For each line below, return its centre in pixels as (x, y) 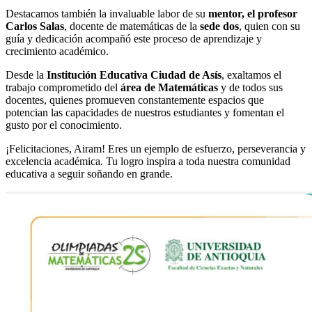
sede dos (219, 26)
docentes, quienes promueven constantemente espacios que (135, 100)
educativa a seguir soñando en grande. (89, 174)
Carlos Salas (35, 26)
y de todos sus (250, 88)
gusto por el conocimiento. (64, 125)
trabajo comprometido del (63, 88)
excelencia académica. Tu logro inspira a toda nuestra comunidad (148, 162)
